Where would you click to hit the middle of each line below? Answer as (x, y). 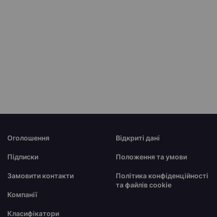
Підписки (23, 157)
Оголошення (28, 138)
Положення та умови (151, 157)
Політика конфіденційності (162, 176)
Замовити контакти (40, 176)
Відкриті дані (138, 138)
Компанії (22, 194)
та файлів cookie (144, 185)
